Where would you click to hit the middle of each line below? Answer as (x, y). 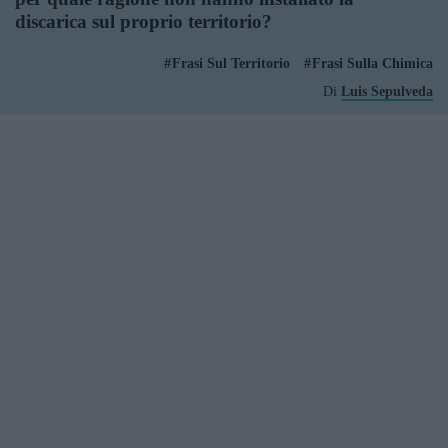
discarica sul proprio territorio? (143, 21)
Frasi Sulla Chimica (372, 63)
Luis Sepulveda (387, 91)
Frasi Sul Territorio (231, 63)
